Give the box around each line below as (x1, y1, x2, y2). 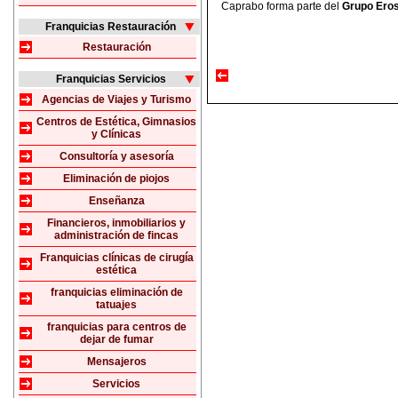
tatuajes (96, 298, 137, 311)
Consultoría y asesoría (59, 150, 174, 163)
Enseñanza (88, 195, 145, 207)
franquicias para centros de (46, 321, 187, 333)
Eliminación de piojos (63, 172, 170, 185)
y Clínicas (92, 128, 141, 140)
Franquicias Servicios (52, 73, 166, 85)
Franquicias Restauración (43, 20, 176, 33)
